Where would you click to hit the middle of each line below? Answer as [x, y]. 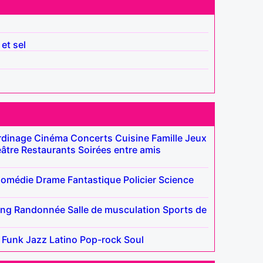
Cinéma [51, 138]
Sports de [185, 209]
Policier [140, 179]
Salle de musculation [114, 209]
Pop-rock [101, 239]
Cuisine [132, 138]
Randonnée [40, 209]
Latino [63, 239]
